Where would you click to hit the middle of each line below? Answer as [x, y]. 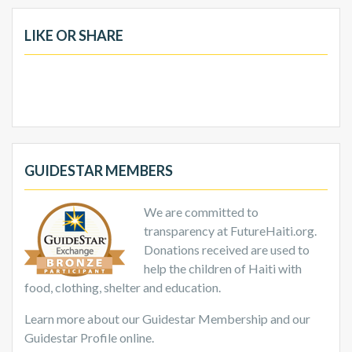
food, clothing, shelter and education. [123, 287]
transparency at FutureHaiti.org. [230, 230]
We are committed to [201, 211]
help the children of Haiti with [223, 268]
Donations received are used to [227, 249]
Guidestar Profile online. [89, 337]
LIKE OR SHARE [74, 35]
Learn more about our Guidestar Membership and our [167, 318]
